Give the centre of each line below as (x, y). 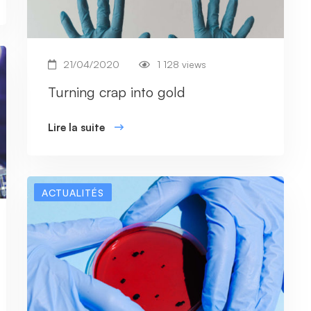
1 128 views (182, 64)
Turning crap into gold (117, 92)
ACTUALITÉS (73, 192)
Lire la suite (76, 127)
